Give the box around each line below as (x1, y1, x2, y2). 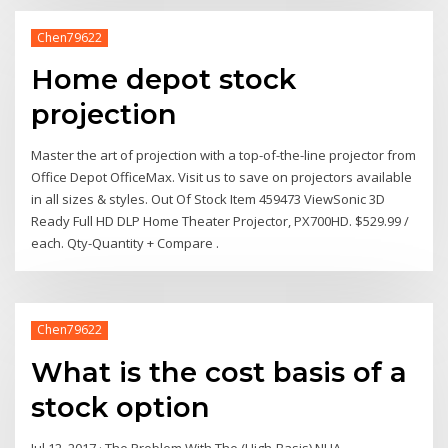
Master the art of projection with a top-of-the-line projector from (31, 146, 417, 165)
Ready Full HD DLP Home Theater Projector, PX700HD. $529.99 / (31, 212, 410, 231)
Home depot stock (31, 62, 297, 97)
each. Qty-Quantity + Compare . (31, 234, 220, 253)
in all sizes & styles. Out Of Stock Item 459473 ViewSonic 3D (31, 190, 386, 209)
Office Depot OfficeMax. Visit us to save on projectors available (31, 168, 413, 187)
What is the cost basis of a (31, 354, 408, 389)
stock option (31, 389, 211, 424)
